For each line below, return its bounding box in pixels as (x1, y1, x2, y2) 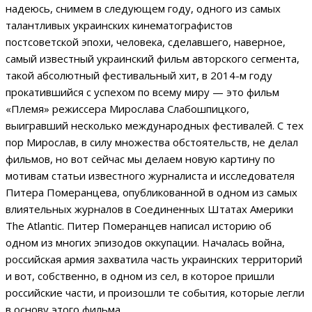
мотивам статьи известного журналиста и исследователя (6, 168, 295, 182)
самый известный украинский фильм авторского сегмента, (6, 51, 299, 65)
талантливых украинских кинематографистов (6, 17, 233, 32)
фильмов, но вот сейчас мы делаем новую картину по (6, 151, 275, 166)
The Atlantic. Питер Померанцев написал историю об (6, 218, 272, 233)
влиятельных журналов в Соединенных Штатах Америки (6, 201, 293, 216)
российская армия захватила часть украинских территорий (6, 251, 302, 266)
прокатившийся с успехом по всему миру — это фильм (6, 84, 279, 99)
